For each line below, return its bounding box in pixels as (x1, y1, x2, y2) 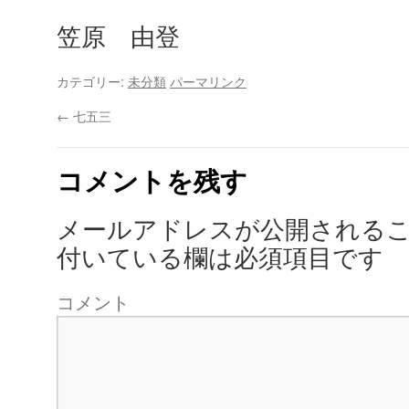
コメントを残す (57, 161, 247, 199)
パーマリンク (170, 71, 246, 90)
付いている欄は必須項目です (57, 240, 383, 274)
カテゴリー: (57, 71, 128, 90)
